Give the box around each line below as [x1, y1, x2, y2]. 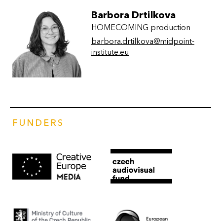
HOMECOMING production [91, 22, 190, 33]
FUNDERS [12, 116, 64, 129]
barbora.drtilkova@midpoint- [91, 36, 194, 47]
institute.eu [91, 46, 129, 58]
